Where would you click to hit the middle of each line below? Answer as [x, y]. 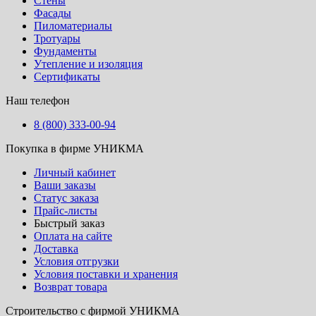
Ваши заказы [65, 185]
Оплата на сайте [73, 236]
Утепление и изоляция [88, 63]
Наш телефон [38, 100]
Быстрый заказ [69, 223]
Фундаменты [65, 51]
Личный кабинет [75, 172]
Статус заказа [66, 197]
